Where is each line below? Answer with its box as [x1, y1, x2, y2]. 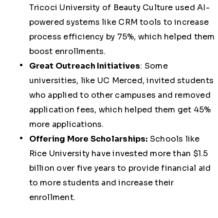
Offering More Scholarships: [29, 134, 148, 145]
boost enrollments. [29, 46, 106, 57]
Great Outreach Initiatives [29, 61, 141, 72]
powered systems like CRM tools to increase [29, 17, 209, 28]
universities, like [29, 75, 97, 86]
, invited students [142, 75, 214, 86]
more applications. [29, 119, 104, 130]
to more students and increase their [29, 178, 174, 188]
